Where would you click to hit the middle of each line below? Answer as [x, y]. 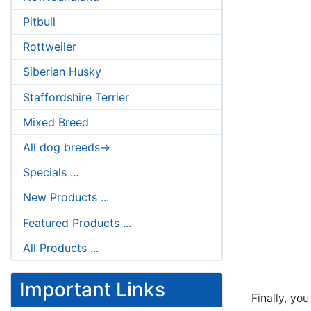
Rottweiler [50, 47]
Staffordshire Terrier [76, 97]
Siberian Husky [62, 72]
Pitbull [39, 22]
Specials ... [51, 173]
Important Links [92, 290]
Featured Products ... [77, 222]
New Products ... [66, 197]
